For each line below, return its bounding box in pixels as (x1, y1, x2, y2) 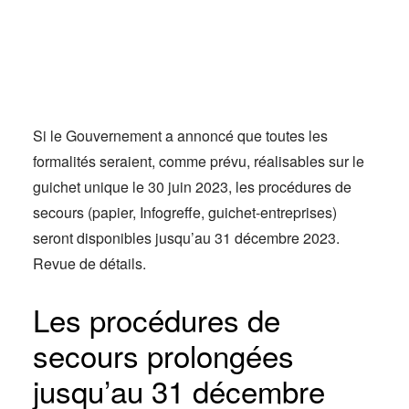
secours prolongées (33, 333, 294, 376)
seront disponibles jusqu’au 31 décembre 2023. (33, 227, 340, 248)
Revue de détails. (33, 253, 146, 274)
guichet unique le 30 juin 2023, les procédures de (33, 176, 351, 197)
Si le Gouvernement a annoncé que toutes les (33, 125, 328, 146)
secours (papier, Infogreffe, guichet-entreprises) (33, 202, 337, 223)
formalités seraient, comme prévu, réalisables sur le (33, 151, 364, 172)
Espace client (33, 55, 119, 73)
